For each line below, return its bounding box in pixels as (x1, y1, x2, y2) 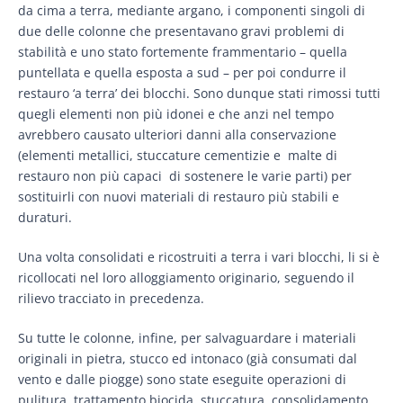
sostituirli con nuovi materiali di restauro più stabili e (18, 188, 339, 206)
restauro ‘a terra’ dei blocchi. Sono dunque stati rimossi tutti (18, 85, 381, 103)
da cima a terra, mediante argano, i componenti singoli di (18, 2, 365, 20)
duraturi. (18, 209, 72, 227)
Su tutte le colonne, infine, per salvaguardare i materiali (18, 329, 356, 347)
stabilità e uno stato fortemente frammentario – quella (18, 43, 347, 61)
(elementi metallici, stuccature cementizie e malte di (18, 147, 337, 165)
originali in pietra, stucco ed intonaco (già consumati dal (18, 350, 357, 368)
